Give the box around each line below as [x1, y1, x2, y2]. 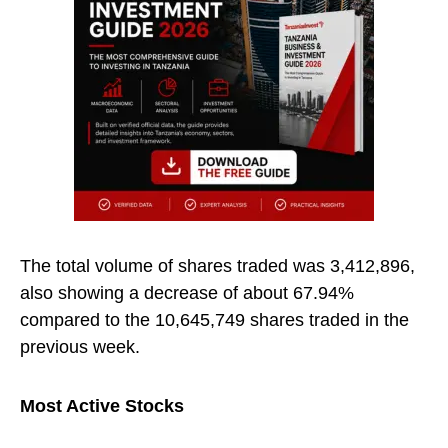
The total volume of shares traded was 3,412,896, [20, 256, 415, 276]
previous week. [20, 337, 140, 357]
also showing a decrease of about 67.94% [20, 283, 354, 303]
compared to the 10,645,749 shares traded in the [20, 310, 409, 330]
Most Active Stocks [20, 396, 184, 416]
